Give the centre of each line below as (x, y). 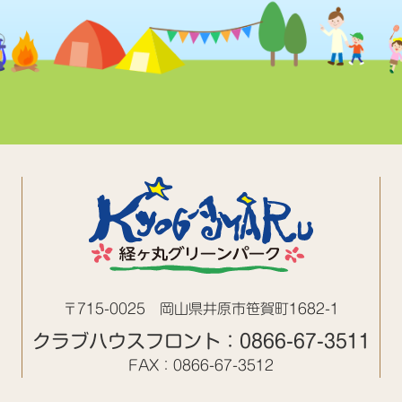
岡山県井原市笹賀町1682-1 (249, 309)
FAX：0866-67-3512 (201, 365)
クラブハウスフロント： (135, 341)
